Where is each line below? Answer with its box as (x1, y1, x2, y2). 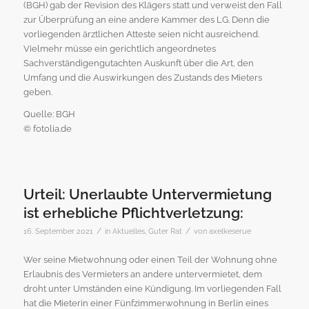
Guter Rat (148, 227, 182, 236)
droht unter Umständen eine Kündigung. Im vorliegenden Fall (23, 283, 281, 294)
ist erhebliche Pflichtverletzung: (23, 204, 243, 222)
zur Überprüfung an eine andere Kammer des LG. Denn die (23, 14, 270, 26)
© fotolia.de (23, 123, 72, 134)
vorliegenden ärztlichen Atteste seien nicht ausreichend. (23, 29, 259, 40)
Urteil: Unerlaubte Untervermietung (23, 186, 272, 203)
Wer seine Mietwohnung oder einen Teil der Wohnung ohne (23, 254, 277, 265)
